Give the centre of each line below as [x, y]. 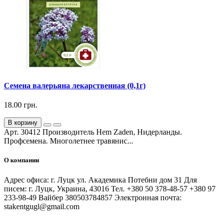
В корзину [23, 123]
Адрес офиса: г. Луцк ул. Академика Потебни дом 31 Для [100, 180]
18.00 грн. [21, 105]
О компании [21, 160]
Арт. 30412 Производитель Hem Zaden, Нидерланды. [93, 132]
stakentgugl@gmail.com [42, 206]
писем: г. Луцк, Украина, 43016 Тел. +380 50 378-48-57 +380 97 [110, 188]
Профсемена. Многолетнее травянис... [69, 141]
